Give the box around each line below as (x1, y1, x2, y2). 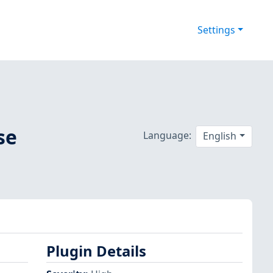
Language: (143, 128, 191, 142)
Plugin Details (46, 241, 146, 261)
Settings (197, 23, 235, 37)
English (203, 129, 237, 143)
